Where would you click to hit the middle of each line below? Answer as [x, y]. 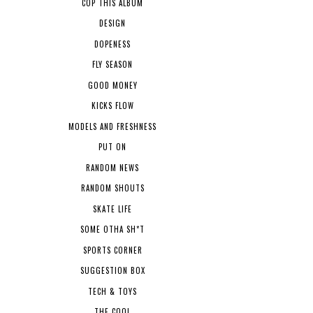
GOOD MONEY [112, 85]
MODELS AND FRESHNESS [112, 126]
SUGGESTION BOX [112, 271]
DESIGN [112, 23]
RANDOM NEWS [112, 167]
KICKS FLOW [112, 106]
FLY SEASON [112, 65]
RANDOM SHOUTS [112, 188]
